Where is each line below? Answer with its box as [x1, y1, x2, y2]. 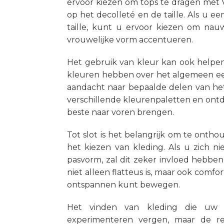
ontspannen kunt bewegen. [67, 180, 180, 189]
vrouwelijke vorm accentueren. [67, 35, 193, 44]
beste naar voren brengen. [67, 107, 174, 117]
